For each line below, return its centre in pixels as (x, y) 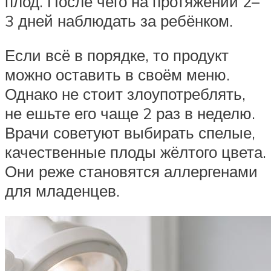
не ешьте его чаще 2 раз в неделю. (130, 113)
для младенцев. (62, 191)
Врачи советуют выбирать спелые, (130, 133)
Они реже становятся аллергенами (131, 171)
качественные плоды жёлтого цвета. (135, 152)
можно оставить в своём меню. (117, 75)
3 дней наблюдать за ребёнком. (119, 20)
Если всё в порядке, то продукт (117, 55)
